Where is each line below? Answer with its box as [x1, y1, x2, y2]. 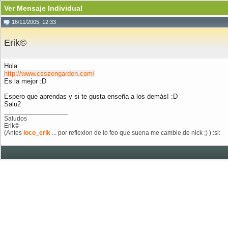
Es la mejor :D [4, 77, 46, 85]
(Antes [4, 129, 23, 136]
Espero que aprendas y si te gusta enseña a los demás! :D [4, 93, 178, 100]
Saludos [4, 115, 27, 122]
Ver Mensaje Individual [4, 4, 82, 12]
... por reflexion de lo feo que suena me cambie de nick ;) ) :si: [50, 129, 220, 136]
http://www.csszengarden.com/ [4, 70, 95, 77]
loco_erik [23, 129, 50, 136]
